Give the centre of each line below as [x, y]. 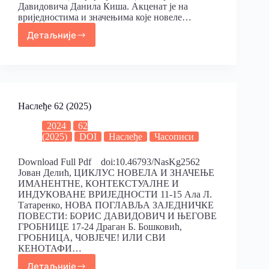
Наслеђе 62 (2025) [55, 106]
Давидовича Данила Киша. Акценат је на [103, 7]
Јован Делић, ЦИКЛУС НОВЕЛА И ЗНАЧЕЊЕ [116, 173]
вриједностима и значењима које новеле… [105, 17]
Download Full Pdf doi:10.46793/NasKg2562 [109, 162]
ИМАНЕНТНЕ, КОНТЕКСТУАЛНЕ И [98, 184]
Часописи [174, 137]
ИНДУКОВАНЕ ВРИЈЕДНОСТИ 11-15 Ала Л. [115, 195]
